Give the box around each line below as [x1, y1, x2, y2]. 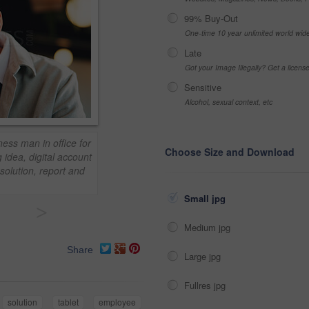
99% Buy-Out [184, 12, 238, 25]
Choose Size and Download [165, 145, 295, 159]
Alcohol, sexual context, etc [185, 97, 272, 107]
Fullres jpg [184, 279, 228, 292]
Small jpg [184, 192, 228, 205]
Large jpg [184, 250, 223, 263]
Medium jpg [184, 221, 233, 234]
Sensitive [184, 81, 221, 94]
